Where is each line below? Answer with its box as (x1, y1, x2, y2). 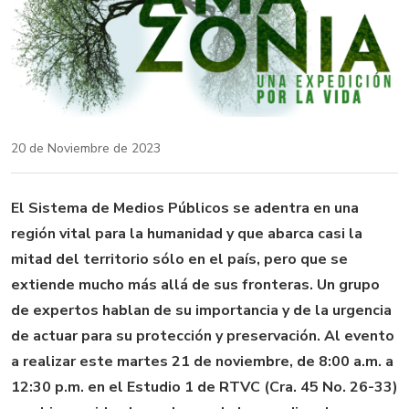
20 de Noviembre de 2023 (11, 139, 161, 157)
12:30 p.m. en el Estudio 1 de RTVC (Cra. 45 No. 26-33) (11, 376, 398, 397)
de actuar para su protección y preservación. (11, 325, 320, 346)
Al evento (324, 325, 394, 346)
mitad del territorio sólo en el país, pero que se (11, 248, 348, 269)
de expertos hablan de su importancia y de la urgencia (11, 299, 392, 320)
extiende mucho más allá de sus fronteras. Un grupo (11, 274, 380, 295)
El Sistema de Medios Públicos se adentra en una (11, 197, 359, 218)
